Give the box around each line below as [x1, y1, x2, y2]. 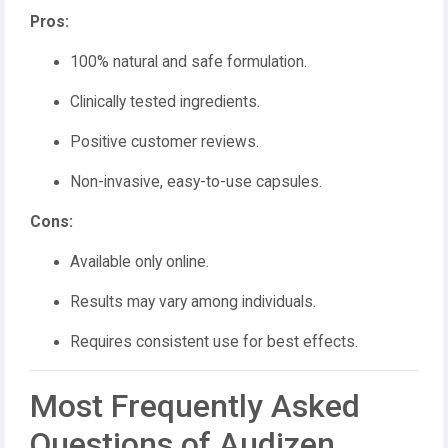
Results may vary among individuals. [70, 293, 316, 311]
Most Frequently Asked [30, 387, 360, 425]
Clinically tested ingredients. [70, 93, 260, 111]
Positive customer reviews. [70, 133, 259, 151]
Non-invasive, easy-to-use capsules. [70, 173, 322, 191]
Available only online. [70, 253, 209, 271]
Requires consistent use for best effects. [70, 333, 358, 351]
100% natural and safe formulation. [70, 53, 307, 71]
